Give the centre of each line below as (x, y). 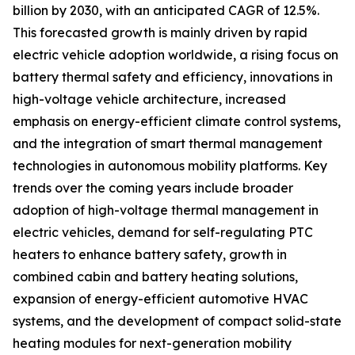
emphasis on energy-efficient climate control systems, (177, 122)
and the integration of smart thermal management (168, 144)
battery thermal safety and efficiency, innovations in (173, 77)
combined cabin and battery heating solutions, (155, 277)
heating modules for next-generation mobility (152, 344)
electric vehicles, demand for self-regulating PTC (163, 233)
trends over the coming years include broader (153, 188)
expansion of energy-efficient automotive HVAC (160, 299)
